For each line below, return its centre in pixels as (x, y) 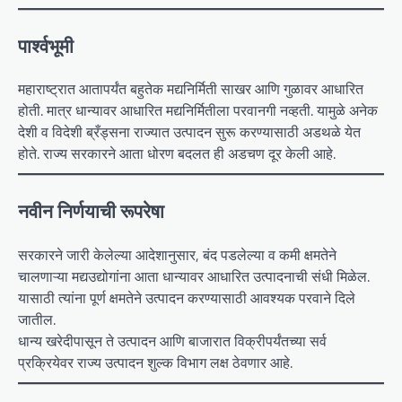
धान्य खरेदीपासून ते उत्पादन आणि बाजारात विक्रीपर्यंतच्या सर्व (172, 341)
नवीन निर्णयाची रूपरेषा (91, 211)
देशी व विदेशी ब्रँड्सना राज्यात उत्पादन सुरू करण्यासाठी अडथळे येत (189, 132)
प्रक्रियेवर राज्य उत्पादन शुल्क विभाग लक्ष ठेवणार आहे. (155, 363)
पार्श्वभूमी (46, 45)
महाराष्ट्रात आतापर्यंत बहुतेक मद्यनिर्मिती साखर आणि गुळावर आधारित (191, 89)
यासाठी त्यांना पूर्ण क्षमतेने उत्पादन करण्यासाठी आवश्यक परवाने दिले (187, 298)
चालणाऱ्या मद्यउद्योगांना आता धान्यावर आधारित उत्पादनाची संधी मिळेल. (194, 277)
